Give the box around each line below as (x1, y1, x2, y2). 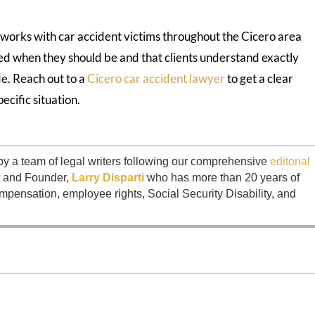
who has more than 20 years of (144, 172, 300, 184)
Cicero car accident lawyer (85, 70, 226, 86)
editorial (270, 155, 311, 168)
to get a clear (225, 70, 294, 86)
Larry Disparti (72, 172, 145, 184)
